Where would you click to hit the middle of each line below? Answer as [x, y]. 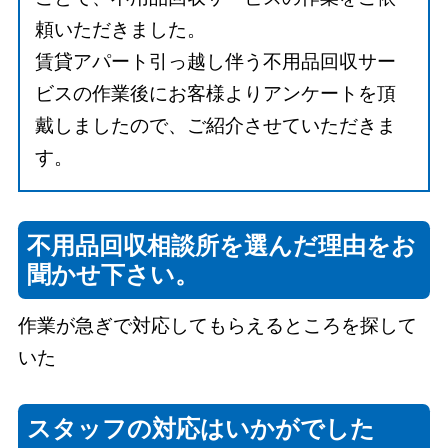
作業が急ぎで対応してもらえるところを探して [217, 326]
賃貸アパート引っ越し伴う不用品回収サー [216, 62]
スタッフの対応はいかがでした [201, 428]
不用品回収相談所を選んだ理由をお [222, 245]
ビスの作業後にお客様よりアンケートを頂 [216, 94]
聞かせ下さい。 [113, 274]
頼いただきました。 [121, 30]
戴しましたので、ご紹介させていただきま [216, 126]
